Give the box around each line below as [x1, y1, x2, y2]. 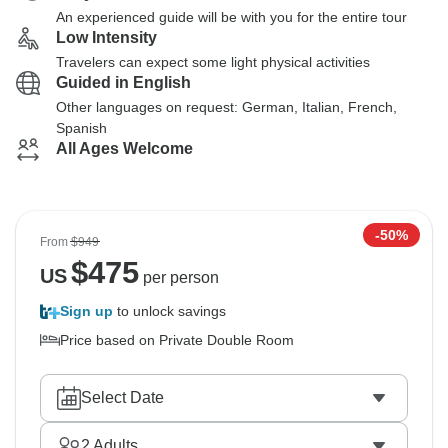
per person [138, 269, 219, 286]
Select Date [81, 389, 164, 406]
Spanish [56, 120, 107, 136]
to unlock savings [113, 303, 226, 319]
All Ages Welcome [56, 140, 193, 157]
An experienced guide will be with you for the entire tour [56, 9, 407, 25]
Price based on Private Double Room [60, 332, 294, 348]
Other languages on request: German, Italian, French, [56, 99, 397, 115]
